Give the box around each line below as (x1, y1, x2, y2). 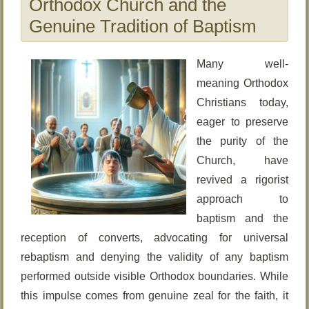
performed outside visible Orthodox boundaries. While (21, 270, 288, 282)
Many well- (197, 58, 288, 70)
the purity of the (197, 135, 288, 147)
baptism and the (197, 212, 288, 224)
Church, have (197, 154, 288, 166)
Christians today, (197, 97, 288, 108)
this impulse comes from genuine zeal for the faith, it (21, 290, 288, 301)
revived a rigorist (197, 174, 288, 186)
